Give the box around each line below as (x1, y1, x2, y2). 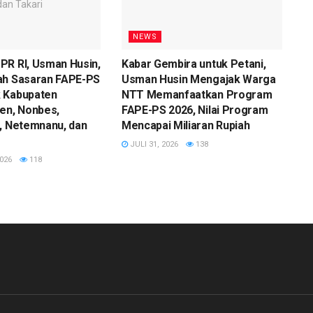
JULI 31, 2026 (127, 140, 178, 150)
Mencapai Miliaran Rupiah (121, 119, 250, 133)
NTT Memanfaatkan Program (121, 88, 272, 102)
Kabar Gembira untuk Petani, (121, 57, 266, 71)
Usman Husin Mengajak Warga (121, 73, 276, 87)
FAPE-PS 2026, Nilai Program (121, 103, 268, 117)
